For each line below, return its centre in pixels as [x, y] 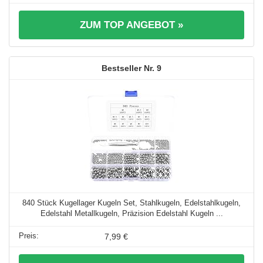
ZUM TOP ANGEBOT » [131, 25]
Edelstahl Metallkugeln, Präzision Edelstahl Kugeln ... [131, 213]
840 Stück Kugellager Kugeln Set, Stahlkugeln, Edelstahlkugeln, [131, 203]
